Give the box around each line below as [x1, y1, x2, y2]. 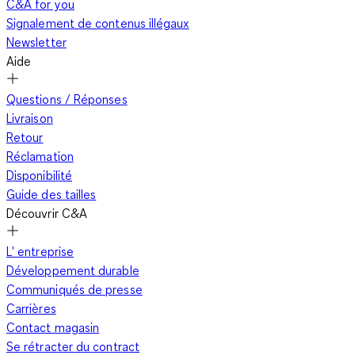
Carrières [6, 300, 56, 317]
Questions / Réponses [6, 91, 128, 108]
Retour [6, 129, 44, 146]
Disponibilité [6, 167, 73, 184]
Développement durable [6, 262, 139, 279]
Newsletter [6, 34, 67, 51]
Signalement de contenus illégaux [6, 15, 189, 32]
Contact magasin [6, 319, 100, 336]
